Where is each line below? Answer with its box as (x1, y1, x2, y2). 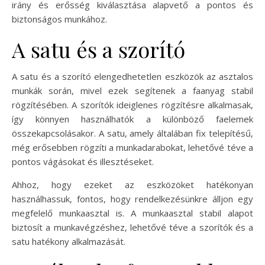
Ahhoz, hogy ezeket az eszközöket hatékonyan (12, 179, 253, 191)
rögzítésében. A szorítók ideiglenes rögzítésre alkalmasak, (12, 99, 253, 111)
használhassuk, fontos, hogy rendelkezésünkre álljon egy (12, 193, 253, 205)
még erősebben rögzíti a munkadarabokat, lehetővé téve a (12, 141, 253, 154)
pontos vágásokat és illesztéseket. (12, 156, 154, 168)
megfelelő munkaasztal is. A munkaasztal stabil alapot (12, 207, 253, 219)
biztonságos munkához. (12, 13, 107, 25)
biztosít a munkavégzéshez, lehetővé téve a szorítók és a (12, 221, 253, 234)
